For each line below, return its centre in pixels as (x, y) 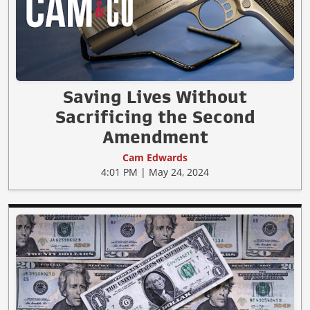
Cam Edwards (155, 158)
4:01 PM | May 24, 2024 (155, 172)
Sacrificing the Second (155, 117)
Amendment (155, 137)
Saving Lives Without (155, 97)
